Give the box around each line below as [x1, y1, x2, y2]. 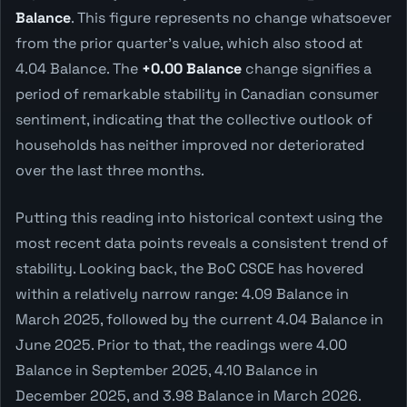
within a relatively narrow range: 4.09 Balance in [15, 283, 349, 303]
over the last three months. [15, 160, 204, 180]
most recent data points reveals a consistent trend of [15, 233, 388, 253]
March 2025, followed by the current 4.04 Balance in [15, 309, 383, 329]
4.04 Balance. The [15, 58, 142, 78]
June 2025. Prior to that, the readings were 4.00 [15, 334, 347, 354]
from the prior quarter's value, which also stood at [15, 33, 362, 53]
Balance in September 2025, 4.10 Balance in [15, 360, 318, 380]
